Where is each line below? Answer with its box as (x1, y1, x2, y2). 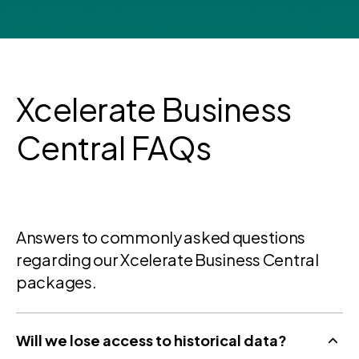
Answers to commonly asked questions (16, 226, 306, 247)
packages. (16, 271, 97, 292)
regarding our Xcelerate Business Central (16, 248, 319, 269)
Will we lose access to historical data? (16, 330, 287, 349)
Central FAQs (16, 126, 212, 167)
